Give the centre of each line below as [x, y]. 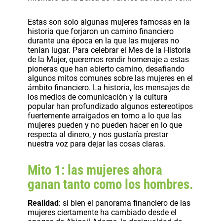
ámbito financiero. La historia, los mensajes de [109, 87]
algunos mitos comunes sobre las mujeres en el [110, 78]
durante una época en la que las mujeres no [103, 40]
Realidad [43, 203]
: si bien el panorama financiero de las [125, 203]
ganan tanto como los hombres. [110, 184]
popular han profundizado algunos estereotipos [110, 106]
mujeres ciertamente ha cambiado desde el [102, 213]
